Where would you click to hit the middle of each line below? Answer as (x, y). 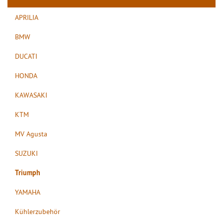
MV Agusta (31, 134)
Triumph (28, 172)
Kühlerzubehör (38, 211)
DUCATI (26, 56)
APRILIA (27, 17)
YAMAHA (28, 192)
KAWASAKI (31, 95)
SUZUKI (26, 153)
